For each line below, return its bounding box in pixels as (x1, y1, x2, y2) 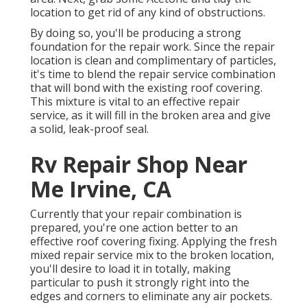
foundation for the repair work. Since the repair (30, 39, 275, 55)
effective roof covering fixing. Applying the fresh (30, 234, 277, 249)
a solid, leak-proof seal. (30, 121, 149, 137)
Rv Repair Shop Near (30, 149, 247, 180)
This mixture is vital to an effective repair (30, 94, 240, 110)
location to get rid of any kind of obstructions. (30, 5, 265, 21)
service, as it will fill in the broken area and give (30, 108, 271, 123)
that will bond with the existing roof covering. (30, 80, 262, 96)
